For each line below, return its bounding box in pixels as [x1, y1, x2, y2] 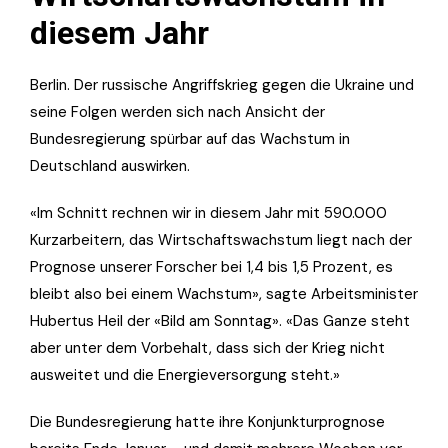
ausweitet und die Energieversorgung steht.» [30, 365, 340, 386]
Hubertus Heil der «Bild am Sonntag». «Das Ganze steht [30, 311, 410, 332]
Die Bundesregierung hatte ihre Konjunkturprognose [30, 412, 385, 433]
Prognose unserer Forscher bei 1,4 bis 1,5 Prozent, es [30, 257, 393, 278]
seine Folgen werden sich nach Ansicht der [30, 102, 325, 123]
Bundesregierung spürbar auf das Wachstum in [30, 129, 350, 150]
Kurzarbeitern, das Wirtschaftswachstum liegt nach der [30, 230, 412, 251]
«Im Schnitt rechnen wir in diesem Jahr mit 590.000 [30, 203, 387, 224]
